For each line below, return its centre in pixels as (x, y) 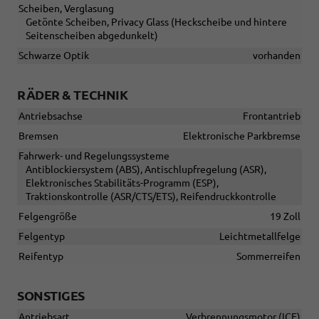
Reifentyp (41, 257)
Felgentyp (42, 237)
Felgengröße (48, 217)
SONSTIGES (51, 296)
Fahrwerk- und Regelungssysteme (94, 156)
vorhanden (277, 56)
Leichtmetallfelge (260, 237)
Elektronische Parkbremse (242, 136)
